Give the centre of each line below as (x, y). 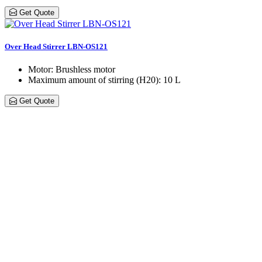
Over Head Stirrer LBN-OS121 (56, 46)
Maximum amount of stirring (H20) (93, 80)
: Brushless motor (83, 69)
